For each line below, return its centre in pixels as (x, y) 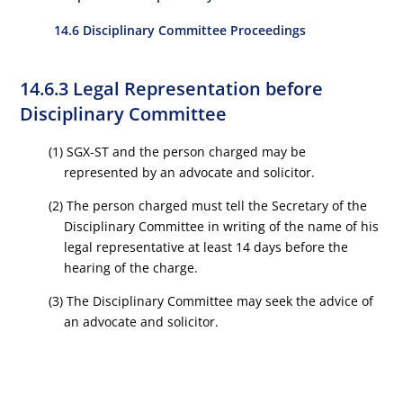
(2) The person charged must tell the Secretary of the (207, 206)
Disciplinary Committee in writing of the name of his (222, 226)
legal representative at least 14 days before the (206, 247)
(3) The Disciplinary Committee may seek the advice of (210, 301)
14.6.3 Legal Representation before (172, 89)
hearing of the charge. (131, 268)
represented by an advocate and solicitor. (190, 172)
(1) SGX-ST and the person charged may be (177, 152)
